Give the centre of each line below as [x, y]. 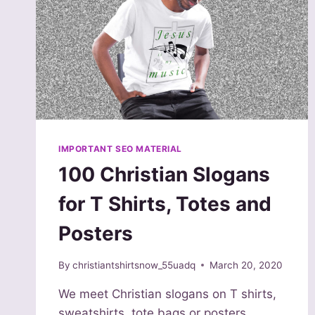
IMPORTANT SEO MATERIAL [121, 149]
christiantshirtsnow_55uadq [134, 265]
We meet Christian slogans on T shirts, [167, 294]
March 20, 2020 [246, 265]
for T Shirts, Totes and [165, 204]
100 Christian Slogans [164, 175]
